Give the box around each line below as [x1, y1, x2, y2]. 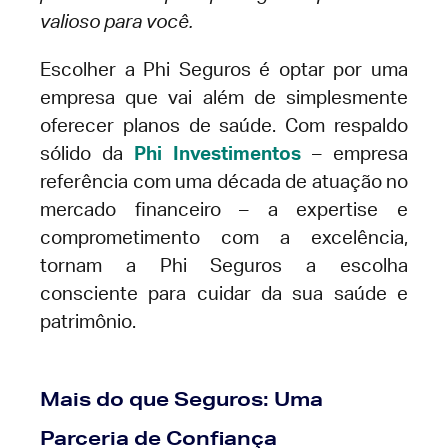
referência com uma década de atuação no [40, 173, 408, 193]
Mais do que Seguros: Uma [40, 387, 323, 411]
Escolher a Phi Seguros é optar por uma [40, 61, 408, 81]
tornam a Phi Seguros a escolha [40, 257, 408, 277]
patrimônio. [40, 313, 136, 333]
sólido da [40, 145, 134, 165]
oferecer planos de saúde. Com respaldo [40, 117, 408, 137]
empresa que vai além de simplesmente [40, 89, 408, 109]
